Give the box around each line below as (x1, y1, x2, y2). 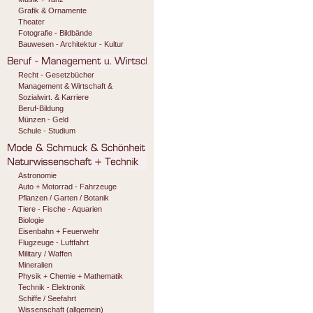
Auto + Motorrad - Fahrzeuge (18, 182, 117, 191)
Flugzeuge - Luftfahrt (18, 238, 89, 247)
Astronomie (18, 171, 57, 180)
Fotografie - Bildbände (18, 29, 92, 37)
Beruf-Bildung (18, 104, 64, 112)
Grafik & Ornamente (18, 6, 87, 15)
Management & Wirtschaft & (18, 82, 112, 90)
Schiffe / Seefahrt (18, 294, 76, 303)
